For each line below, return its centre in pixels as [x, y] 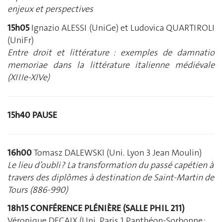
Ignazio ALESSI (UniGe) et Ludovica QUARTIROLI [123, 28]
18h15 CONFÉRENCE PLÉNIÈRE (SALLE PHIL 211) [96, 208]
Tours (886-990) [38, 190]
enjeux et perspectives [50, 9]
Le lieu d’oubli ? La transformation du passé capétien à [111, 165]
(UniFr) [21, 40]
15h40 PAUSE [32, 115]
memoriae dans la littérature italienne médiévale [111, 65]
